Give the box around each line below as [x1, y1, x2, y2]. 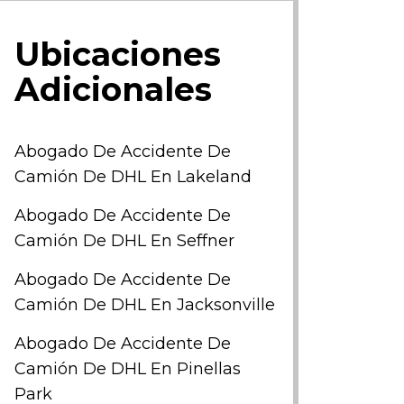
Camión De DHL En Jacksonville [14, 295, 275, 315]
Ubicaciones [14, 34, 221, 74]
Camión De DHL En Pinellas [14, 359, 241, 379]
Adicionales [14, 69, 212, 109]
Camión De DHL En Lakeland [14, 167, 252, 187]
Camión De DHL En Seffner [14, 231, 234, 251]
